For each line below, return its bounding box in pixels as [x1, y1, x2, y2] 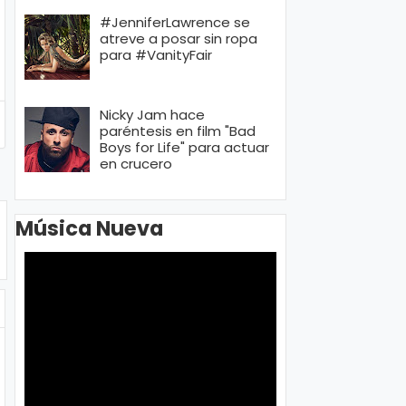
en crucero [100, 154, 172, 174]
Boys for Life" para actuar [100, 138, 269, 158]
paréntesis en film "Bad [100, 121, 256, 141]
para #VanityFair [100, 45, 212, 65]
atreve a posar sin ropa [100, 29, 257, 49]
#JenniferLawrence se [100, 13, 250, 33]
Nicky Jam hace [100, 105, 205, 125]
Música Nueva [15, 213, 163, 243]
